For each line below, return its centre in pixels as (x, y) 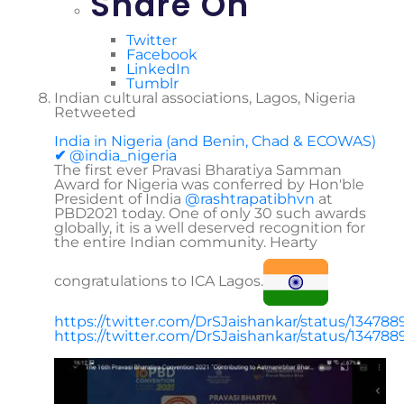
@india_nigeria (123, 156)
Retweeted (95, 113)
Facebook (162, 55)
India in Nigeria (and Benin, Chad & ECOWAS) (215, 142)
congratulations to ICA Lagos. (159, 281)
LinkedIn (158, 69)
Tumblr (152, 84)
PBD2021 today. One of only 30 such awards (210, 214)
